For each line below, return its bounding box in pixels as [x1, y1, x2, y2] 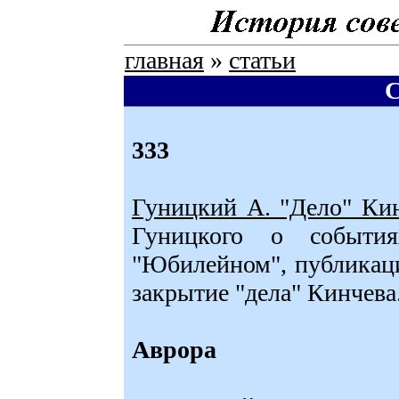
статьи [229, 46, 296, 74]
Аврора [132, 336, 216, 363]
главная [125, 46, 204, 74]
